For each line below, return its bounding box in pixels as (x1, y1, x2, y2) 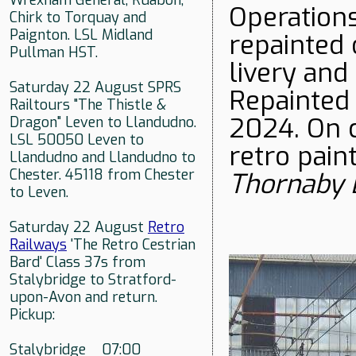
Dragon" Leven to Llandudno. (10, 113, 196, 133)
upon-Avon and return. (10, 288, 157, 308)
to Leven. (10, 183, 68, 203)
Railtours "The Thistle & (10, 95, 166, 115)
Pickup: (10, 305, 55, 325)
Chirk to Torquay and (10, 8, 146, 28)
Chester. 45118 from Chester (10, 165, 195, 185)
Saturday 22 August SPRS (10, 78, 181, 98)
